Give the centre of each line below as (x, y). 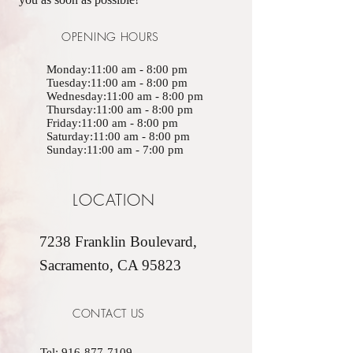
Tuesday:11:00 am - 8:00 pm (117, 83)
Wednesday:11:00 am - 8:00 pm (125, 97)
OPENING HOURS (111, 37)
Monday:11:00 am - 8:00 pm (117, 70)
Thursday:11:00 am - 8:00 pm (120, 110)
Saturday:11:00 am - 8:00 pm (118, 137)
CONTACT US (109, 314)
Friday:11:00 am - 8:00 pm (112, 123)
